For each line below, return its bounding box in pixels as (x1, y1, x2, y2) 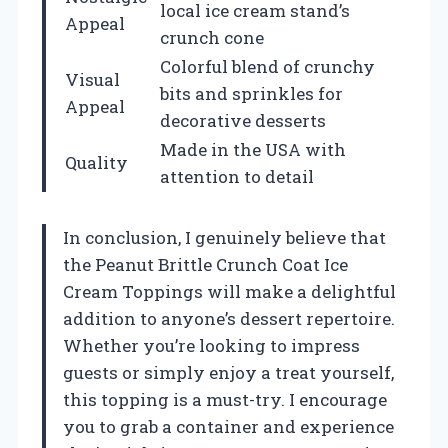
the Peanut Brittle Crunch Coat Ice (63, 252, 348, 276)
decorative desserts (160, 108, 326, 132)
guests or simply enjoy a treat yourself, (63, 360, 394, 384)
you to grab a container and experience (63, 414, 394, 438)
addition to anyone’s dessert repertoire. (63, 306, 395, 330)
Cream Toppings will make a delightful (63, 279, 396, 303)
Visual (65, 67, 120, 91)
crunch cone (160, 25, 264, 49)
